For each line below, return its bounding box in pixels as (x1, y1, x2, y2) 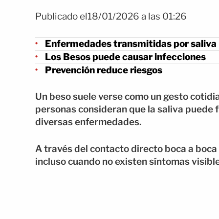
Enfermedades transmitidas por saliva (45, 38, 217, 49)
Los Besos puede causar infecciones (45, 51, 206, 63)
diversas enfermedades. (35, 116, 142, 128)
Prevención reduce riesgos (45, 64, 162, 76)
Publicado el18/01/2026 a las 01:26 (35, 11, 187, 22)
